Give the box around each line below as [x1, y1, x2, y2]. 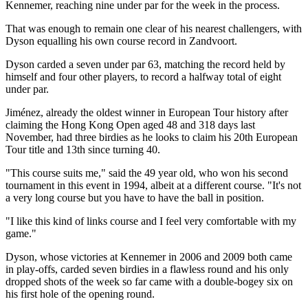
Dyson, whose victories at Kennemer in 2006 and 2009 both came [5, 250, 292, 263]
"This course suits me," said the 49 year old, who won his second [5, 166, 288, 179]
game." [5, 227, 36, 239]
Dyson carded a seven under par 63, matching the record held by [5, 58, 285, 70]
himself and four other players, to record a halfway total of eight [5, 70, 281, 82]
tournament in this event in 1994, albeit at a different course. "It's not [5, 179, 301, 191]
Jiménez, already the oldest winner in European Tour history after [5, 106, 288, 118]
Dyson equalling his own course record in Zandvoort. [5, 34, 237, 47]
